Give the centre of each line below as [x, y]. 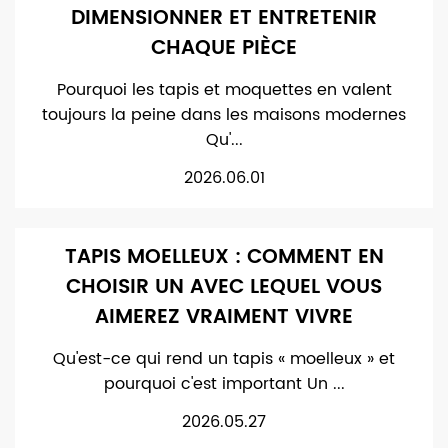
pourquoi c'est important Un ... [224, 384]
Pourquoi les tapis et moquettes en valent [224, 90]
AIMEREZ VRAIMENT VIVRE [224, 317]
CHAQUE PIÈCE [224, 48]
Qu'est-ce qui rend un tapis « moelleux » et [224, 359]
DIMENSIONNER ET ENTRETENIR [224, 18]
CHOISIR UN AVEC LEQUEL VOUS [224, 287]
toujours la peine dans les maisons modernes [224, 115]
